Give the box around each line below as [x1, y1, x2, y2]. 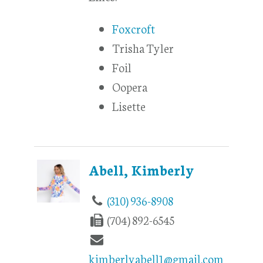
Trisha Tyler [112, 39, 174, 56]
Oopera [112, 78, 148, 95]
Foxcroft [112, 20, 156, 37]
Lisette [112, 97, 146, 114]
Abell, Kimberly [89, 160, 194, 180]
